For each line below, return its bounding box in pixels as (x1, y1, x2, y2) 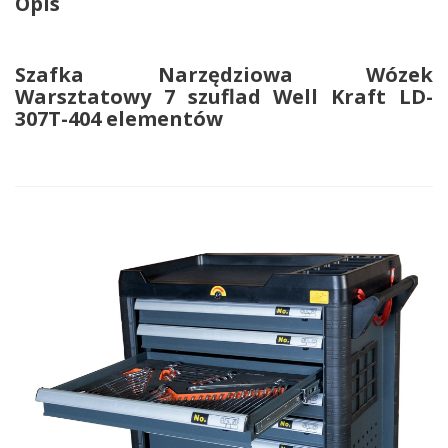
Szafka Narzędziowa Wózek (15, 61, 433, 88)
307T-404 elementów (15, 105, 223, 132)
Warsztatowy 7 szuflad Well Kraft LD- (15, 83, 433, 110)
